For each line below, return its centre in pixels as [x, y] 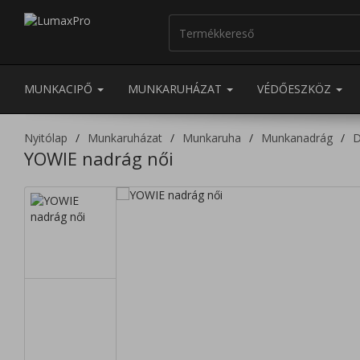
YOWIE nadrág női [99, 158]
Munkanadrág [297, 138]
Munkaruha [212, 138]
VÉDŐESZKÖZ [296, 89]
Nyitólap [46, 138]
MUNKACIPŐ [60, 89]
